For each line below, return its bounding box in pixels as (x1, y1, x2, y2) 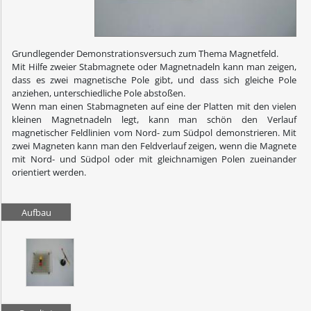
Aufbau (21, 206, 51, 219)
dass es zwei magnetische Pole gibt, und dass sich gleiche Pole (12, 74, 296, 87)
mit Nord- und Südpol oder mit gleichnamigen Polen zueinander (12, 153, 296, 166)
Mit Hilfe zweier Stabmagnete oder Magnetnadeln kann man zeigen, (12, 60, 296, 74)
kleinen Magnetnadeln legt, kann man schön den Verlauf (12, 113, 296, 126)
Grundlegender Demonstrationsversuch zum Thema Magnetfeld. (12, 47, 278, 60)
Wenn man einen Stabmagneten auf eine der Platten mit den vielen (12, 100, 296, 113)
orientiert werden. (12, 166, 86, 179)
